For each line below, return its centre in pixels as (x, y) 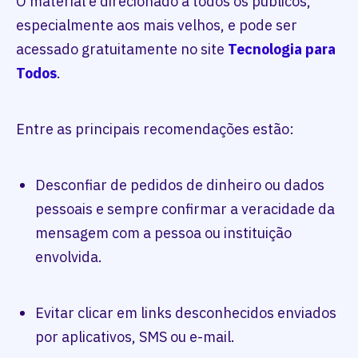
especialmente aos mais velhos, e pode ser (157, 25)
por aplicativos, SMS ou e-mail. (135, 337)
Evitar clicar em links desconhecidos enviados (186, 313)
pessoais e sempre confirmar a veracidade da (185, 209)
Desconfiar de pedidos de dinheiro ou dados (180, 185)
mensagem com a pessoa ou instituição (163, 233)
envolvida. (69, 257)
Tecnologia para (282, 49)
